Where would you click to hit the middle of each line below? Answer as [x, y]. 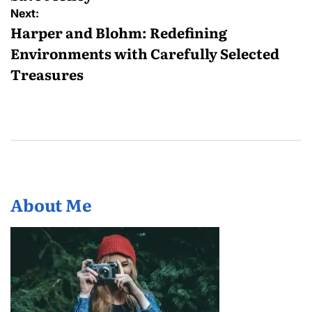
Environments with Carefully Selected [145, 53]
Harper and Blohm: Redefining [119, 32]
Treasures [47, 74]
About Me [51, 205]
